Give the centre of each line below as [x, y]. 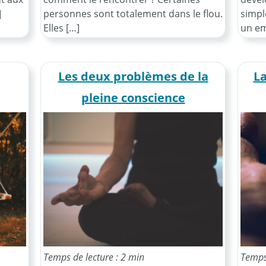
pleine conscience [133, 97]
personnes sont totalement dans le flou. [133, 13]
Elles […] [61, 28]
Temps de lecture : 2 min [94, 257]
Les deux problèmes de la [133, 76]
